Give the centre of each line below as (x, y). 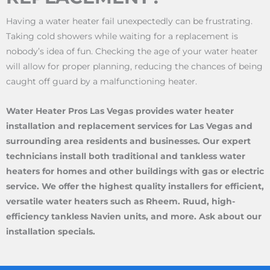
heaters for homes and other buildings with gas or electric (135, 171)
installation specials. (51, 232)
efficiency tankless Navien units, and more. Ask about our (134, 217)
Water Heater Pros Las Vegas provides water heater (120, 111)
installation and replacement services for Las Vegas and (129, 126)
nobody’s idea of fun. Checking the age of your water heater (132, 52)
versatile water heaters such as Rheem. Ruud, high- (121, 202)
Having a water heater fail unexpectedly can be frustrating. (129, 21)
